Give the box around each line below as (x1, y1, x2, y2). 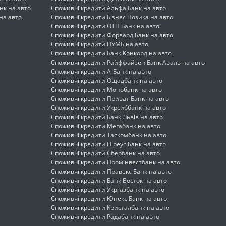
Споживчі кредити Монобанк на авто (51, 85, 162, 94)
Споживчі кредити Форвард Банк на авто (51, 31, 173, 39)
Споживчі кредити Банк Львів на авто (51, 112, 163, 121)
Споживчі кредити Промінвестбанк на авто (51, 158, 180, 166)
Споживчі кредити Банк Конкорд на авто (51, 49, 172, 58)
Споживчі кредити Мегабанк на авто (51, 122, 160, 130)
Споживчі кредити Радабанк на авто (51, 212, 159, 221)
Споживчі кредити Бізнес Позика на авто (51, 13, 173, 21)
